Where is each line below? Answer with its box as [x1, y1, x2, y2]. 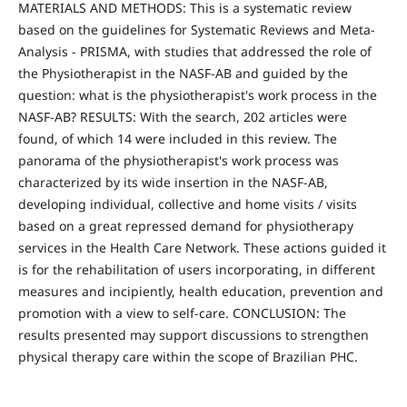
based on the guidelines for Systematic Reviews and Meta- [17, 21, 375, 39]
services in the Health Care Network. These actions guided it [17, 239, 386, 257]
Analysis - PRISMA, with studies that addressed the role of [17, 43, 372, 61]
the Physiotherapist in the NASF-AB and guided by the [17, 65, 348, 83]
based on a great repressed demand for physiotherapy [17, 217, 353, 235]
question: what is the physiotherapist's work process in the [17, 86, 377, 104]
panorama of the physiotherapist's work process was [17, 152, 339, 170]
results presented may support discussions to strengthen [17, 326, 369, 344]
